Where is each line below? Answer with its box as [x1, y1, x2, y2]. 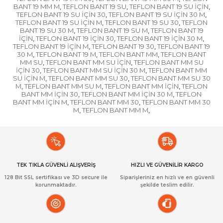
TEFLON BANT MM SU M [24, 82, 102, 91]
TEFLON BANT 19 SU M [76, 26, 148, 35]
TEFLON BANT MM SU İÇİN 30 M [43, 66, 145, 75]
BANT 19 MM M [13, 2, 60, 11]
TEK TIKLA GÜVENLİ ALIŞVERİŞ [16, 162, 96, 169]
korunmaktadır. [35, 182, 77, 189]
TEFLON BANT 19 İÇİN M [13, 42, 89, 51]
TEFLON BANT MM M [82, 106, 148, 114]
